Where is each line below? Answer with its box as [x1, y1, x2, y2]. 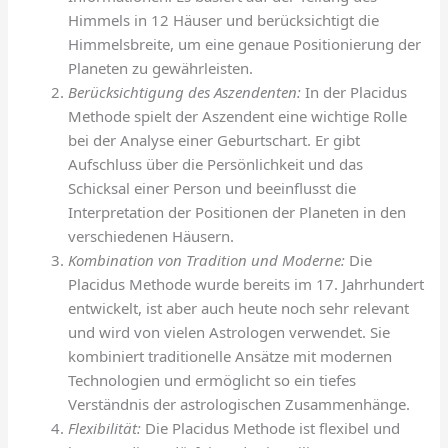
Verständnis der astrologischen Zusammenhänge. [68, 393, 411, 414]
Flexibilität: [68, 417, 142, 438]
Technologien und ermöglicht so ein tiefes [68, 369, 357, 390]
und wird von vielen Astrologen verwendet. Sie [68, 321, 391, 342]
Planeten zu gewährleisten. [68, 57, 254, 78]
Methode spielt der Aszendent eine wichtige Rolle [68, 105, 408, 126]
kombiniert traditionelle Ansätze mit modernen [68, 345, 393, 366]
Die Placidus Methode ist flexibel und [141, 417, 401, 438]
